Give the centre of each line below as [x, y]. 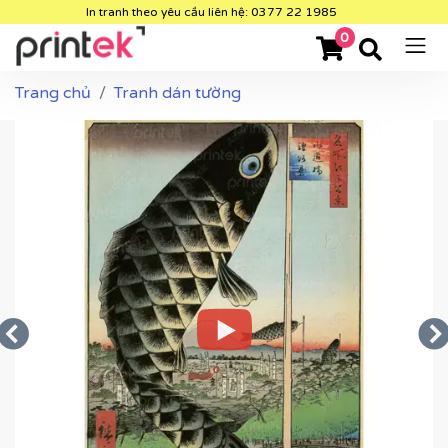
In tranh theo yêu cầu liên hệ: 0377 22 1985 [211, 12]
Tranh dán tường [177, 93]
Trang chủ [53, 93]
